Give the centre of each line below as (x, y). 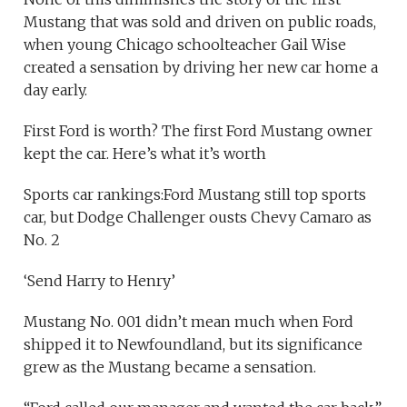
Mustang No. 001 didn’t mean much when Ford (189, 321)
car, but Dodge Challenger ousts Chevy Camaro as (198, 217)
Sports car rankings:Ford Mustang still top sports (195, 194)
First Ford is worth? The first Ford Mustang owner (199, 130)
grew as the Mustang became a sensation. (170, 367)
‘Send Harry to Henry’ (100, 280)
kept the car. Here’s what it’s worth (145, 153)
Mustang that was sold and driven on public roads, (200, 21)
